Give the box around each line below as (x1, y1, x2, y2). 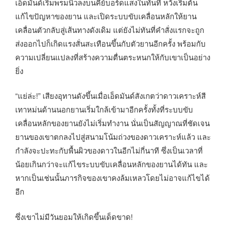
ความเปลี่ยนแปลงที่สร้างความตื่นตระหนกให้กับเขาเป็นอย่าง (15, 51, 210, 62)
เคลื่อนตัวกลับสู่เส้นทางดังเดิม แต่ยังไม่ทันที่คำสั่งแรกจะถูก (15, 24, 204, 35)
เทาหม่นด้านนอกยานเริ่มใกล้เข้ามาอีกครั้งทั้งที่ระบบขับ (15, 104, 193, 115)
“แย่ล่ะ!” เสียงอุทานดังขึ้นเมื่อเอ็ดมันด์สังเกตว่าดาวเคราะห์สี (15, 90, 206, 101)
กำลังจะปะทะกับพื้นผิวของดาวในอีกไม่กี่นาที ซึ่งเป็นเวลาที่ (15, 145, 203, 156)
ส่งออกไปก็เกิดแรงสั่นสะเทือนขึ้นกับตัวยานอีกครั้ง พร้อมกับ (15, 37, 206, 49)
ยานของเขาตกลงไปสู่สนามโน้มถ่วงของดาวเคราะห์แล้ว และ (15, 131, 211, 142)
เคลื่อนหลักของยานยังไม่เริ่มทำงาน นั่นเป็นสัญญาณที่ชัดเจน (15, 118, 210, 129)
